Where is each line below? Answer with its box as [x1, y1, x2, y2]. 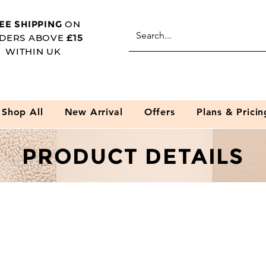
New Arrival [64, 106, 123, 118]
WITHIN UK [5, 46, 61, 57]
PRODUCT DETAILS [22, 143, 244, 169]
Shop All [1, 106, 43, 118]
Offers [144, 106, 175, 118]
